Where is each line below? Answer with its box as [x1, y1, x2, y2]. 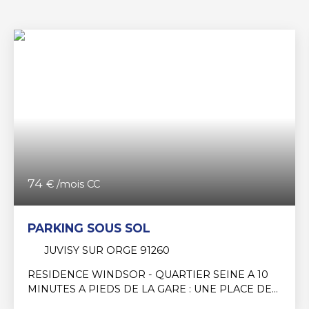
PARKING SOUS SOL [28, 221, 150, 235]
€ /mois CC [46, 178, 100, 190]
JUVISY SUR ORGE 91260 [44, 244, 170, 257]
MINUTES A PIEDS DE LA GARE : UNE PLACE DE [28, 283, 272, 296]
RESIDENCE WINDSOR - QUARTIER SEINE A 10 [28, 268, 268, 281]
